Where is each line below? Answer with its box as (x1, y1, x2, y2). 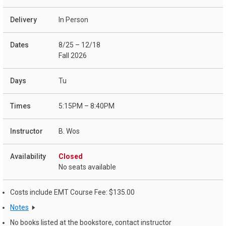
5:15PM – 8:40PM (59, 102, 115, 110)
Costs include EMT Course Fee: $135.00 (10, 188, 135, 197)
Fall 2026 (59, 51, 87, 60)
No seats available (59, 163, 116, 172)
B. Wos (59, 127, 80, 136)
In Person (59, 16, 88, 24)
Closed (59, 152, 83, 161)
